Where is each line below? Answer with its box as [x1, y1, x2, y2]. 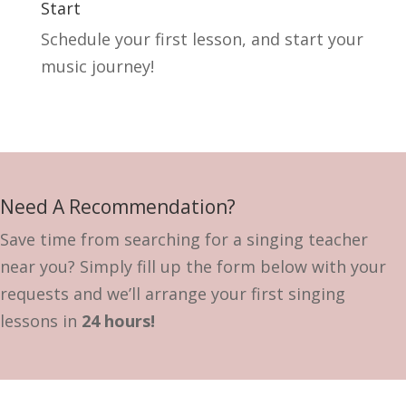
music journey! [40, 55, 154, 77]
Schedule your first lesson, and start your [40, 28, 363, 50]
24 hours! [82, 310, 155, 332]
